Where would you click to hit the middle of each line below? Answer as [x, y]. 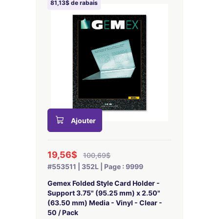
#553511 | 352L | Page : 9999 [95, 166]
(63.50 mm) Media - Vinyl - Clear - [105, 203]
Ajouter [83, 120]
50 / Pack [63, 212]
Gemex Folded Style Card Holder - [104, 183]
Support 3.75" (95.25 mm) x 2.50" [104, 193]
